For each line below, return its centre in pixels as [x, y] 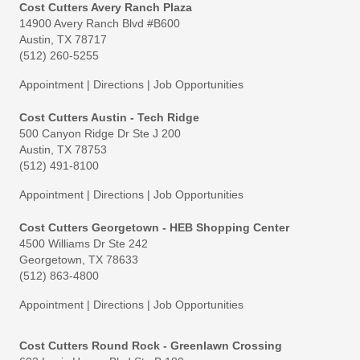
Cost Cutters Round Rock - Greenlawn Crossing [151, 346]
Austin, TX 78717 [63, 39]
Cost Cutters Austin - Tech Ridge [109, 117]
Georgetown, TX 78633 [79, 260]
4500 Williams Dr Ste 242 [84, 243]
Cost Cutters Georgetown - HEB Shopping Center [154, 227]
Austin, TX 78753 [63, 149]
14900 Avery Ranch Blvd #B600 [100, 23]
